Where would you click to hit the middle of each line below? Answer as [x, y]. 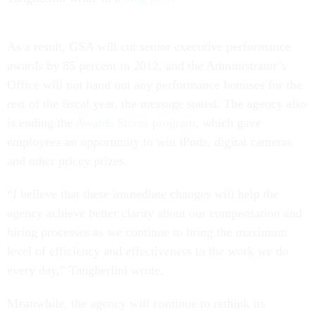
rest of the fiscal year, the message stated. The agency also [157, 104]
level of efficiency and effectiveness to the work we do [148, 251]
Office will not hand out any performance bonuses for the [154, 85]
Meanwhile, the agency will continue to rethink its [136, 303]
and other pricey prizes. [67, 161]
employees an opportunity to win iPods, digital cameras [150, 142]
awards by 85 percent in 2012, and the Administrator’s [147, 66]
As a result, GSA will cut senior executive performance [149, 47]
